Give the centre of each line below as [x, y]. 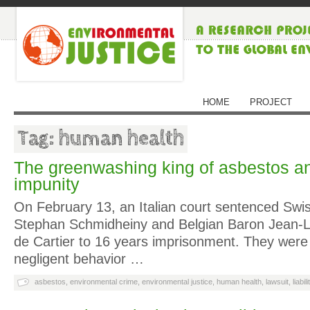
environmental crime [104, 282]
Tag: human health [101, 139]
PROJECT [271, 102]
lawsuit [277, 282]
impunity [47, 184]
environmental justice [177, 282]
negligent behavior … [79, 259]
